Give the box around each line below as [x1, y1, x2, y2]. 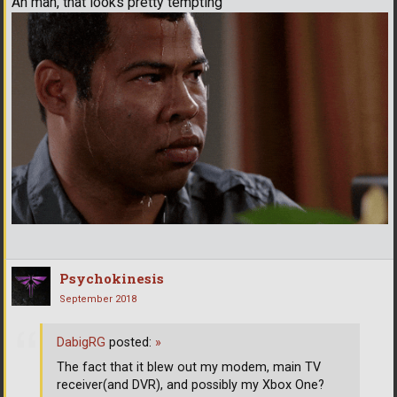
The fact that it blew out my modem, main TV [57, 360, 321, 376]
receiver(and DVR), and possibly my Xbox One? [57, 378, 324, 393]
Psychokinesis [59, 269, 164, 288]
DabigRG [57, 335, 105, 351]
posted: [105, 335, 155, 351]
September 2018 [59, 293, 136, 306]
